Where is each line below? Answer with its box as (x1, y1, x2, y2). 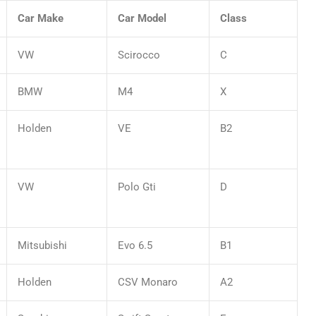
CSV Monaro (118, 275, 178, 288)
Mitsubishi (18, 238, 67, 252)
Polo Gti (118, 180, 156, 193)
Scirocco (118, 48, 160, 61)
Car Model (118, 11, 166, 25)
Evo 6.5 (118, 238, 152, 252)
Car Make (18, 11, 63, 25)
